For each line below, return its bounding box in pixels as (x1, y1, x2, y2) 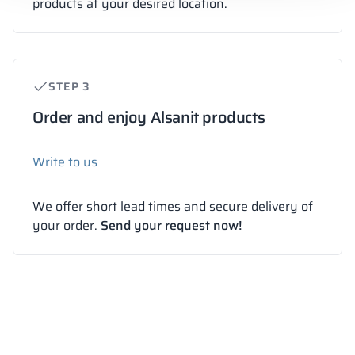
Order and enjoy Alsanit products (32, 105, 265, 131)
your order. (32, 216, 101, 236)
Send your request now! (101, 216, 242, 236)
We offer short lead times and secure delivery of (32, 197, 313, 217)
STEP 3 (48, 77, 90, 95)
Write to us (32, 152, 97, 173)
